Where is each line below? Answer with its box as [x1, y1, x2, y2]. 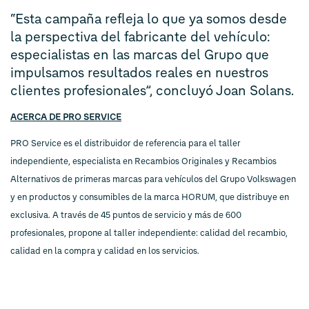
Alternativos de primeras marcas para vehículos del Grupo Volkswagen [10, 174, 296, 185]
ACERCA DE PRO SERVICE [10, 111, 121, 122]
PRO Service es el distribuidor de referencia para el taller [10, 138, 241, 149]
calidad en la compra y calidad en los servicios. [10, 246, 199, 257]
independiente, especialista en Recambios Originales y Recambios [10, 156, 277, 167]
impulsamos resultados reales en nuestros [10, 64, 268, 81]
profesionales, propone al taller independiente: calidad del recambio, [10, 228, 288, 239]
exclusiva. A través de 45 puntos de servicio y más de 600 [10, 210, 241, 221]
